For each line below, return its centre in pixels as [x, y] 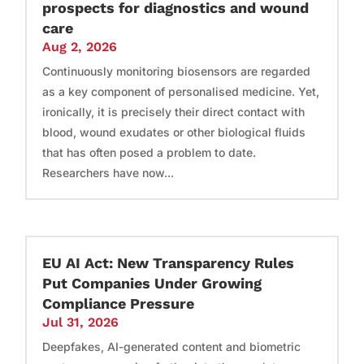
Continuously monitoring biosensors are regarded [177, 71]
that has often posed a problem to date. [149, 152]
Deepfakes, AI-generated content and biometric [172, 346]
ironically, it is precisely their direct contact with [174, 111]
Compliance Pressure [119, 303]
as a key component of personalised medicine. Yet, [181, 91]
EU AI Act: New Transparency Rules [169, 262]
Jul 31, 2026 [81, 322]
